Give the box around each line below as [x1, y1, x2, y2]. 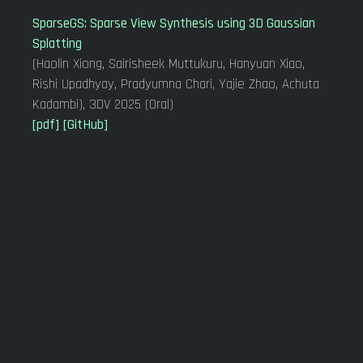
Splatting [32, 35, 82, 53]
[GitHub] [63, 116, 108, 134]
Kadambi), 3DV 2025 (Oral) [32, 96, 173, 113]
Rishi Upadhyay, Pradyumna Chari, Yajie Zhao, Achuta [32, 75, 319, 93]
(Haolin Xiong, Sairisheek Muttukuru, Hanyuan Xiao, [32, 55, 305, 73]
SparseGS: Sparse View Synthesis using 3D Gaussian [32, 15, 315, 32]
